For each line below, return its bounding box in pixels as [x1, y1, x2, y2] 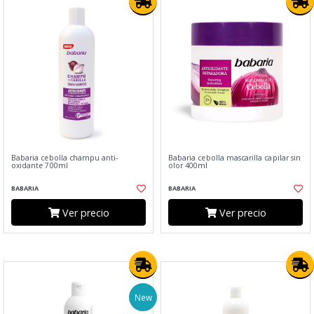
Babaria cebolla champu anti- [11, 153, 118, 163]
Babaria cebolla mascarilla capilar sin [168, 153, 301, 163]
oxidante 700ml [11, 161, 68, 171]
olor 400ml [168, 161, 208, 171]
